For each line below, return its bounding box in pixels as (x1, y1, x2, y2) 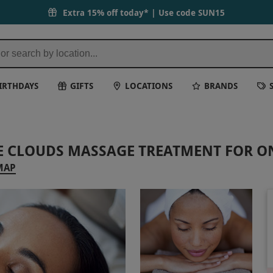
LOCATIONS (125, 79, 173, 91)
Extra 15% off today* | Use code (63, 6, 198, 18)
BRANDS (204, 79, 238, 91)
